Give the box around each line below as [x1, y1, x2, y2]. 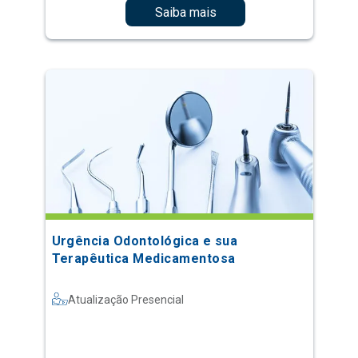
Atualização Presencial [67, 292, 184, 306]
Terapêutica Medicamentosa [51, 250, 236, 266]
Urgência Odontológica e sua [51, 233, 238, 249]
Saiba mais [154, 4, 217, 20]
